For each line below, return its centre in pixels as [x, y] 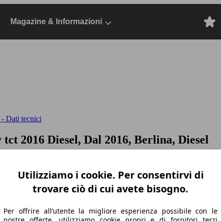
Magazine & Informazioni [56, 21]
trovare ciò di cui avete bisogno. [110, 188]
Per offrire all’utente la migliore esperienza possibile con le [110, 211]
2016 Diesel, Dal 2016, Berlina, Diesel [115, 139]
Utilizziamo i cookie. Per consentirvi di [110, 175]
